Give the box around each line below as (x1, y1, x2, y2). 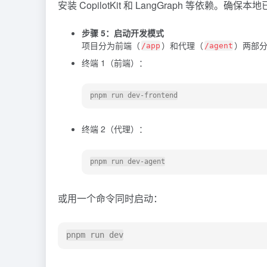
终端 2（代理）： (82, 122, 147, 135)
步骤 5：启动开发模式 (82, 26, 164, 39)
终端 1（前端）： (82, 56, 147, 69)
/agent (204, 41, 233, 51)
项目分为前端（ (82, 39, 140, 51)
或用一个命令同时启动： (58, 191, 163, 205)
